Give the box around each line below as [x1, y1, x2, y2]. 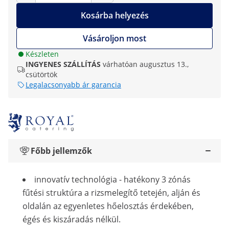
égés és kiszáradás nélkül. [22, 214, 121, 225]
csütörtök [26, 70, 57, 79]
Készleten [26, 49, 59, 59]
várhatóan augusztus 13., [103, 59, 189, 69]
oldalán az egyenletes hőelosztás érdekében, [22, 200, 194, 212]
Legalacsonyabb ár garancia [26, 80, 121, 89]
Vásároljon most [83, 33, 146, 44]
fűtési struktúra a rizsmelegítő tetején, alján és [22, 187, 200, 198]
